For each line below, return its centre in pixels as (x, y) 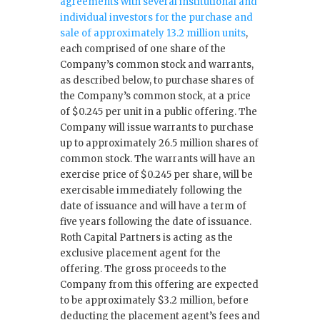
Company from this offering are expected (159, 284)
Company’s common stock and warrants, (157, 64)
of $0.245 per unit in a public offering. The (159, 111)
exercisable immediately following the (151, 190)
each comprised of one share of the (143, 49)
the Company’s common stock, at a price (155, 96)
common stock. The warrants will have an (157, 159)
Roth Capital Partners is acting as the (146, 237)
